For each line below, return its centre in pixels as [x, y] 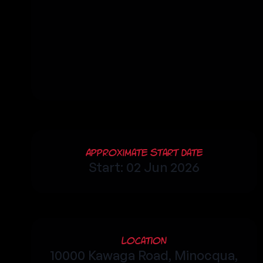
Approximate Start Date [144, 153]
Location [144, 241]
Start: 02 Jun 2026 [144, 167]
